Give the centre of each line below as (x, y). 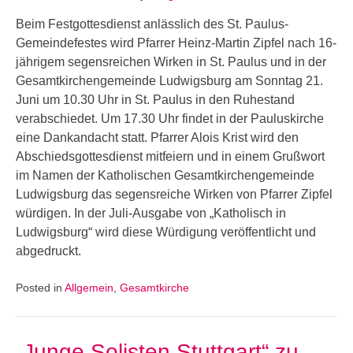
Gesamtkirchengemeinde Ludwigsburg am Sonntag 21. (169, 81)
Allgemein (89, 288)
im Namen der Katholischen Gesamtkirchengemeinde (165, 175)
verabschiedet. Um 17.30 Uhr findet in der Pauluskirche (170, 119)
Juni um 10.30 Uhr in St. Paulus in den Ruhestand (155, 100)
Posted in (40, 288)
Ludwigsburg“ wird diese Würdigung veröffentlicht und (166, 232)
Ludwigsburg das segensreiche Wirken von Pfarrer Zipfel (174, 194)
